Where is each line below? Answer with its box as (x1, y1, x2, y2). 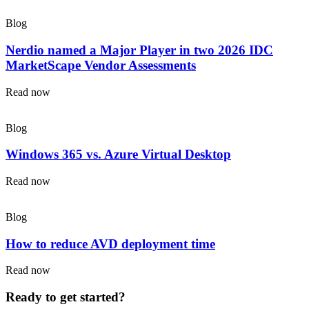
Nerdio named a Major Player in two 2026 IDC (6, 42, 273, 57)
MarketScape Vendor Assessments (6, 57, 196, 72)
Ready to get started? (6, 290, 126, 305)
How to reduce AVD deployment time (6, 236, 215, 251)
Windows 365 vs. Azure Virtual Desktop (6, 147, 231, 162)
